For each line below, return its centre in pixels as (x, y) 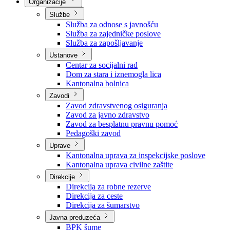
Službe (60, 15)
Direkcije (62, 177)
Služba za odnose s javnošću (112, 24)
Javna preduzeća (75, 217)
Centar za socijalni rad (102, 65)
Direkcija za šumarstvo (103, 205)
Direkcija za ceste (94, 196)
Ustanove (63, 55)
